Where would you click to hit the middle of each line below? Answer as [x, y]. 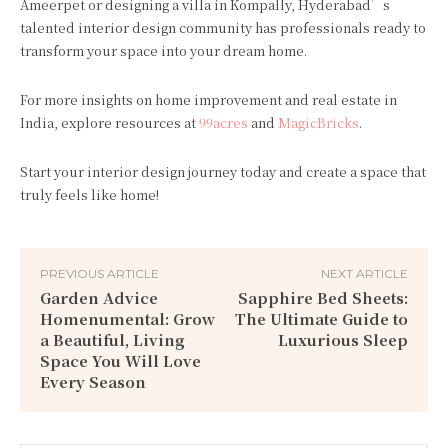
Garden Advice [99, 297]
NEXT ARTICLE [364, 273]
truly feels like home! [89, 194]
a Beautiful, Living [112, 339]
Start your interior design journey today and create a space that [223, 171]
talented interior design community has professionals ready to [223, 27]
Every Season [93, 381]
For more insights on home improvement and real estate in [208, 99]
